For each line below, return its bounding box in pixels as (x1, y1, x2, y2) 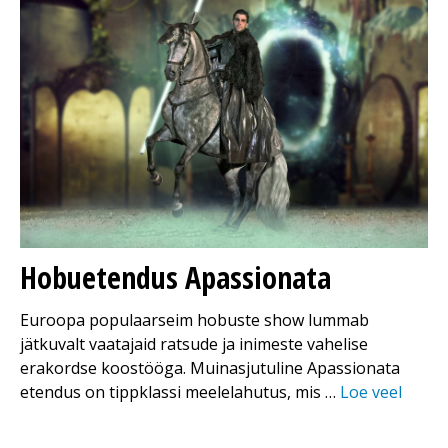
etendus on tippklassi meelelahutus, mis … (20, 380, 340, 403)
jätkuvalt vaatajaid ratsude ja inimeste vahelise (20, 332, 368, 355)
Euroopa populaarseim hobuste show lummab (20, 308, 369, 331)
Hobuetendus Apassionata (20, 256, 331, 298)
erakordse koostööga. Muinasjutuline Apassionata (20, 356, 400, 379)
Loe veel (340, 380, 402, 403)
